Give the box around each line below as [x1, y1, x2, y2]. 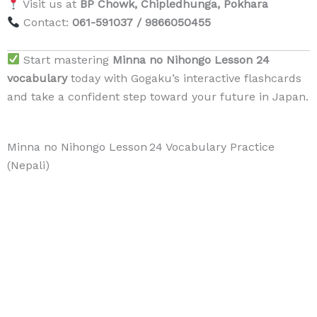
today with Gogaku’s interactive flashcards [67, 71, 301, 85]
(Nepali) [7, 158, 50, 173]
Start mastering [20, 52, 113, 67]
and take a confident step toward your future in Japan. [7, 89, 309, 103]
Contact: [20, 16, 73, 30]
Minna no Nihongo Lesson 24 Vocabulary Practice [7, 140, 275, 154]
